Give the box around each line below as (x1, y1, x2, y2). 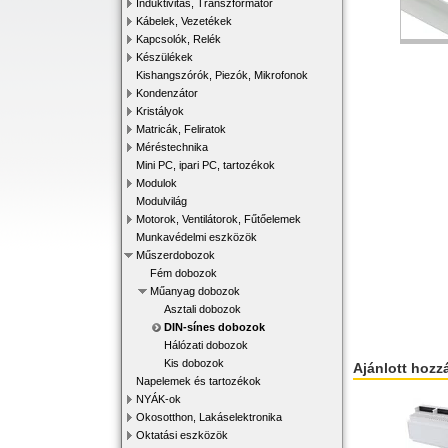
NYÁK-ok (136, 393, 181, 405)
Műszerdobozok (136, 249, 215, 261)
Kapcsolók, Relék (136, 33, 221, 45)
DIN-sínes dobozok (164, 321, 265, 333)
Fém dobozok (150, 267, 217, 279)
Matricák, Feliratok (136, 123, 226, 135)
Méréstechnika (136, 141, 208, 153)
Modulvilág (136, 195, 187, 207)
